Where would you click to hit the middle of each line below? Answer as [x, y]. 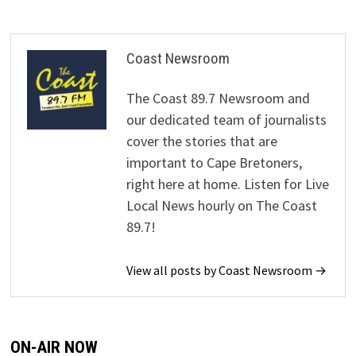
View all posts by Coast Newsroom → [226, 270]
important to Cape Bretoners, [214, 162]
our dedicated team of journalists [226, 119]
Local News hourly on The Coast [221, 205]
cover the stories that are [201, 141]
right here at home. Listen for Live [227, 184]
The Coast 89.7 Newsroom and [218, 98]
